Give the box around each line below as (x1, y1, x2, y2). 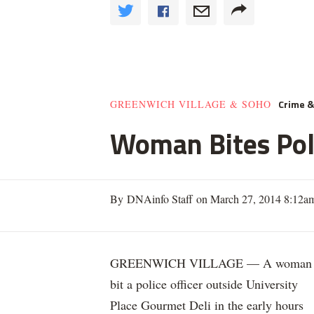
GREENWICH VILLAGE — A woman (110, 254, 312, 271)
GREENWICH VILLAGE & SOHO (110, 97, 271, 111)
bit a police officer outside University (110, 275, 298, 292)
